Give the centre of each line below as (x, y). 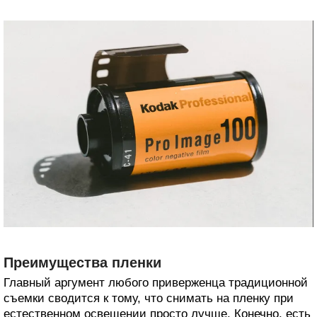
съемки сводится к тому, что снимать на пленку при (149, 299)
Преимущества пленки (82, 263)
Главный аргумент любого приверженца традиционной (156, 283)
